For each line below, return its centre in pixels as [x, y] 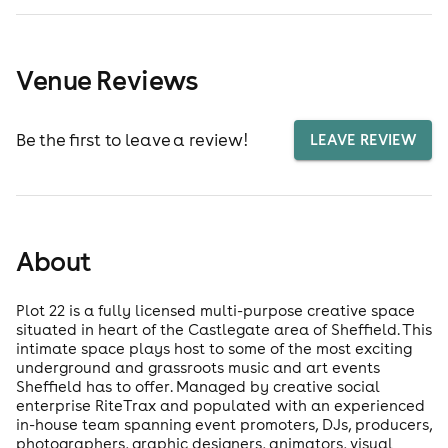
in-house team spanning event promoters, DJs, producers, [224, 425]
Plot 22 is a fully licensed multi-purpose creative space [215, 311]
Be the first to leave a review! [132, 139]
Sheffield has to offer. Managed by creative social [198, 387]
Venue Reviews [107, 80]
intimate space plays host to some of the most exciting [214, 349]
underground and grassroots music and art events [198, 368]
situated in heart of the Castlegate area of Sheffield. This [224, 330]
